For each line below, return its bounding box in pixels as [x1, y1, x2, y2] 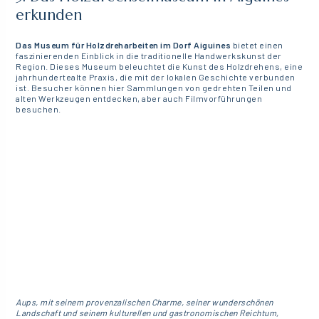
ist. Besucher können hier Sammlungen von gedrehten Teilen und [16, 83, 292, 93]
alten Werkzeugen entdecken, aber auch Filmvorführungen [16, 93, 263, 104]
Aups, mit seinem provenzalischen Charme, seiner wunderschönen [16, 296, 273, 307]
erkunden [16, 6, 83, 25]
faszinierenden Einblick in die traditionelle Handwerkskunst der [16, 51, 282, 61]
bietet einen [231, 40, 283, 51]
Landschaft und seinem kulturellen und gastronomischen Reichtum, [16, 307, 279, 318]
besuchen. [16, 104, 61, 115]
